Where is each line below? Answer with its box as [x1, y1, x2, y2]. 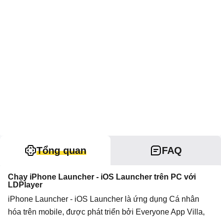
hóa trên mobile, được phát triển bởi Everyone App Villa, [8, 208, 205, 216]
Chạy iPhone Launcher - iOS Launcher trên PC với [8, 173, 196, 181]
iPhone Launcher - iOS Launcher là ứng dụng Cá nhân [8, 195, 199, 203]
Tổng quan [36, 145, 86, 156]
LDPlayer [8, 181, 42, 189]
